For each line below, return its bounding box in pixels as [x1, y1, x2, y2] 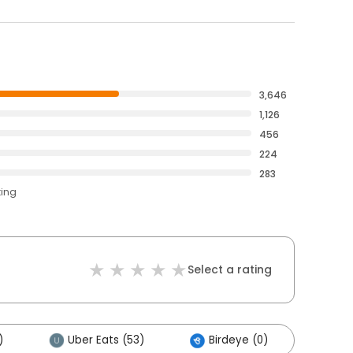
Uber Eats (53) [68, 333, 144, 347]
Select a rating [188, 262, 272, 277]
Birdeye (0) [209, 333, 268, 347]
